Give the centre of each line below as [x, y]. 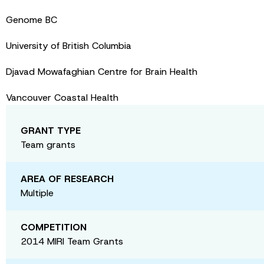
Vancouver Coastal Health [62, 97]
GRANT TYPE [51, 130]
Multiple [37, 193]
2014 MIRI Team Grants [72, 241]
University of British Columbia [69, 45]
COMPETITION [54, 227]
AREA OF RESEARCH [67, 179]
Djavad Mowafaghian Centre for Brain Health [102, 71]
